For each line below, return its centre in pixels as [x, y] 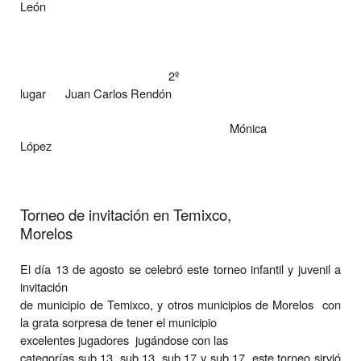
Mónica [248, 127]
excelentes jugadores [75, 339]
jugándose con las [182, 339]
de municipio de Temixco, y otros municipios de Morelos [167, 304]
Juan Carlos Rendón [118, 93]
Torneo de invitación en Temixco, [126, 214]
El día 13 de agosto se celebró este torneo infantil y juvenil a [180, 268]
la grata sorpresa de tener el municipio [118, 322]
